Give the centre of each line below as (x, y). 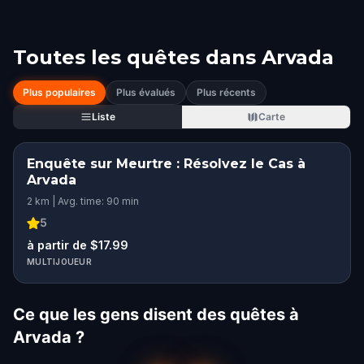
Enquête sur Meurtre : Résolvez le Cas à (166, 164)
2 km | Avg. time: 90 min (83, 201)
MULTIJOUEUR (59, 262)
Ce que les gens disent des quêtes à (156, 314)
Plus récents (226, 92)
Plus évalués (146, 92)
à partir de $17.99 (78, 245)
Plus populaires (59, 92)
